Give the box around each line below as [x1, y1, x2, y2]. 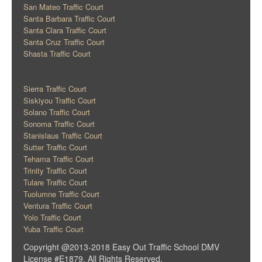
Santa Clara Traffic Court [23, 25, 106, 36]
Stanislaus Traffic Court [23, 130, 102, 142]
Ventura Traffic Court [23, 200, 92, 212]
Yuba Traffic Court [23, 223, 84, 235]
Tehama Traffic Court [23, 153, 94, 165]
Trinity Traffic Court [23, 165, 87, 177]
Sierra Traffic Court [23, 83, 87, 95]
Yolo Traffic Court [23, 212, 81, 223]
